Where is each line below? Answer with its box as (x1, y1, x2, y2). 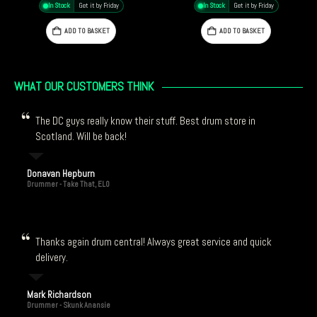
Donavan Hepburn (26, 167, 95, 180)
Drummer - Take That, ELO (26, 179, 110, 189)
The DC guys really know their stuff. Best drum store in (35, 113, 255, 127)
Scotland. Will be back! (35, 129, 127, 143)
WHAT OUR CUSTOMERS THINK (14, 78, 154, 94)
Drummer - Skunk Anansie (26, 300, 110, 310)
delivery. (35, 250, 68, 264)
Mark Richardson (26, 288, 91, 301)
